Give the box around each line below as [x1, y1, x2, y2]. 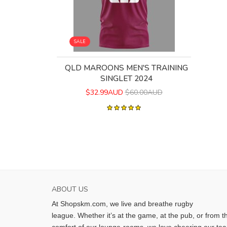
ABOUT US [52, 184, 88, 195]
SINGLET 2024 [100, 73, 153, 84]
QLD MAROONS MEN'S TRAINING [65, 62, 188, 73]
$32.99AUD [85, 88, 123, 98]
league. [52, 211, 78, 220]
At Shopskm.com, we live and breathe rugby [52, 200, 193, 208]
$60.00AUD [125, 88, 163, 98]
